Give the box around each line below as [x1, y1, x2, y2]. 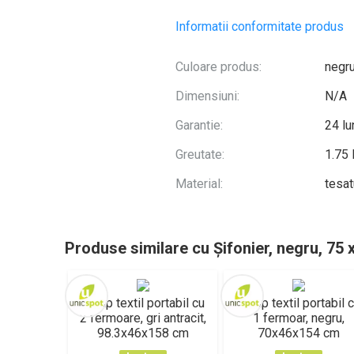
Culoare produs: [175, 59, 262, 74]
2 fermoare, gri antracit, [79, 311, 206, 326]
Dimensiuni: [175, 88, 239, 104]
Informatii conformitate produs [175, 19, 344, 34]
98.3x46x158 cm [96, 326, 189, 341]
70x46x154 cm [257, 326, 340, 341]
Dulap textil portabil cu [81, 296, 205, 311]
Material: [175, 176, 223, 191]
